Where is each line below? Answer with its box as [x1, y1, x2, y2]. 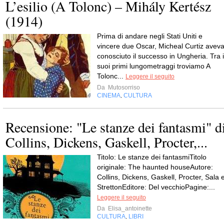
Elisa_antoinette [106, 205, 152, 212]
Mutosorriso [106, 84, 140, 91]
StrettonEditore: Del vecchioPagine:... [97, 183, 215, 191]
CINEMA [97, 92, 120, 99]
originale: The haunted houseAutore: [97, 163, 213, 171]
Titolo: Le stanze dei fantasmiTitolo [97, 153, 206, 161]
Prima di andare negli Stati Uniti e [97, 32, 202, 40]
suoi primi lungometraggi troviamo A [97, 62, 210, 70]
